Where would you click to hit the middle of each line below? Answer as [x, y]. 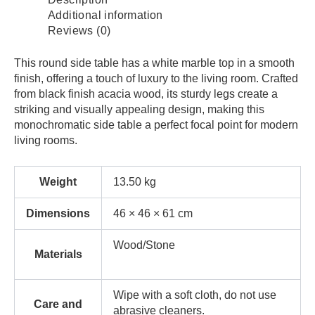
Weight [58, 182]
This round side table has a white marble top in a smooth [154, 63]
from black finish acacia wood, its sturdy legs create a [146, 94]
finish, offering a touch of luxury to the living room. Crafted [156, 78]
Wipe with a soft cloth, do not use [195, 295]
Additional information [105, 15]
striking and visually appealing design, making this [139, 109]
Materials [58, 255]
